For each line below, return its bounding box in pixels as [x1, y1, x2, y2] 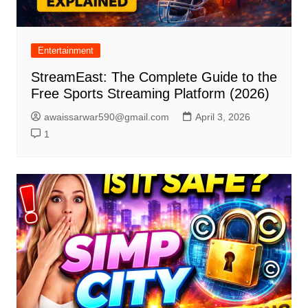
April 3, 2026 [195, 111, 250, 123]
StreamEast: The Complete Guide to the [30, 69, 277, 85]
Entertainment [37, 45, 93, 56]
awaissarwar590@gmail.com [43, 111, 169, 123]
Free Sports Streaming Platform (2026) [30, 86, 269, 102]
